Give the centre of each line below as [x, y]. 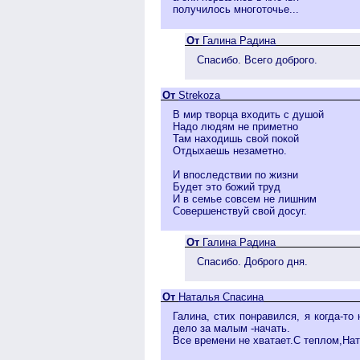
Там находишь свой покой [236, 138]
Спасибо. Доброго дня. [252, 261]
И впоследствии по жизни [235, 174]
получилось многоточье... [236, 9]
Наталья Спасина [221, 297]
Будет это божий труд [227, 186]
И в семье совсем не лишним [245, 198]
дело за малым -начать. [231, 328]
